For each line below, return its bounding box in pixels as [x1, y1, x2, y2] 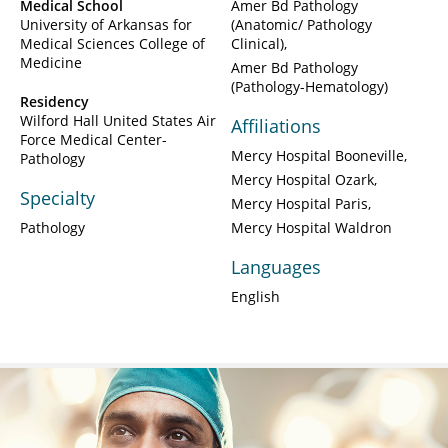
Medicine [20, 52, 82, 72]
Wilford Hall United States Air [20, 110, 216, 130]
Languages [231, 254, 321, 279]
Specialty [20, 185, 95, 210]
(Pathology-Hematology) [231, 76, 388, 96]
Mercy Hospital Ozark [231, 169, 374, 189]
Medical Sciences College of [20, 33, 205, 53]
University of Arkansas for [20, 14, 192, 34]
